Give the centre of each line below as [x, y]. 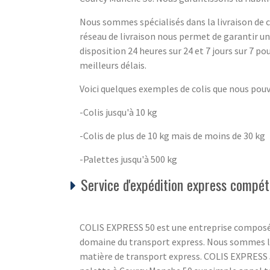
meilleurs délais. [113, 65]
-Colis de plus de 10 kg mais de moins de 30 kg [172, 136]
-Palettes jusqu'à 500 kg [128, 159]
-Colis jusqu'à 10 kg [118, 112]
